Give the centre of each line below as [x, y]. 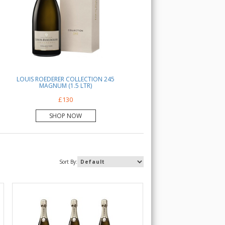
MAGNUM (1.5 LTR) [66, 86]
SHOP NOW [66, 116]
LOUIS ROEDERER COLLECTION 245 [66, 79]
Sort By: [68, 162]
